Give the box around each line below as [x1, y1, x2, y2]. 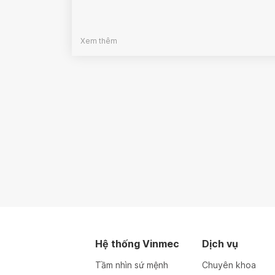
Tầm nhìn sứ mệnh [95, 260, 168, 271]
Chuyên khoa [202, 260, 257, 271]
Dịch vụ [202, 238, 239, 250]
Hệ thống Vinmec [95, 238, 179, 250]
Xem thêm [80, 36, 117, 46]
